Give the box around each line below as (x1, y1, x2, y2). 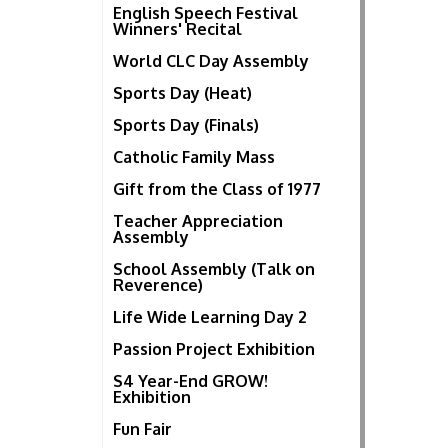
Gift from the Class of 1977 (113, 179, 321, 200)
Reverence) (113, 275, 203, 296)
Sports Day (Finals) (113, 115, 259, 136)
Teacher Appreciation (113, 211, 283, 232)
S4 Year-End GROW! (113, 371, 268, 392)
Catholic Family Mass (113, 147, 275, 168)
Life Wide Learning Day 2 (113, 307, 307, 328)
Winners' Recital (113, 19, 242, 40)
